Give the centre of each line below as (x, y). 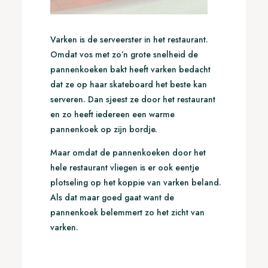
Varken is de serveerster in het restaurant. (129, 39)
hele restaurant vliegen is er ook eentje (124, 167)
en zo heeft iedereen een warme (112, 114)
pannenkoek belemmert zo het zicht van (127, 212)
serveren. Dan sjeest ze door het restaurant (133, 99)
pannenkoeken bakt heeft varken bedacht (130, 69)
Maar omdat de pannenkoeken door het (128, 152)
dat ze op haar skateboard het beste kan (128, 84)
